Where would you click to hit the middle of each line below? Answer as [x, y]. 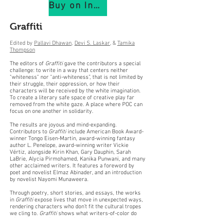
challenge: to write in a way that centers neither [69, 71]
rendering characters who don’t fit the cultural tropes [75, 207]
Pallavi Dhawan [53, 43]
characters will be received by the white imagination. [75, 91]
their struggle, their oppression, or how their [65, 84]
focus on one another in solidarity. [52, 111]
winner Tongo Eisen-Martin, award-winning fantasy [73, 139]
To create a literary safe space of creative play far [72, 98]
